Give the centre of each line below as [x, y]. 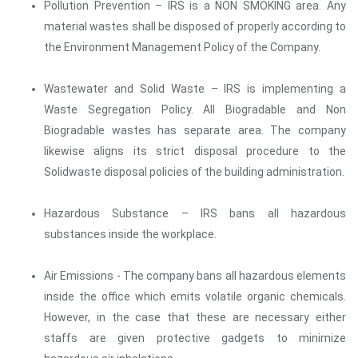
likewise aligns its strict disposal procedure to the [195, 151]
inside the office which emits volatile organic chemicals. [195, 296]
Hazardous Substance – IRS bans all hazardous [195, 213]
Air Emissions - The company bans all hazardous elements [195, 276]
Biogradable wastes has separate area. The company [195, 130]
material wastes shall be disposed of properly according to [195, 26]
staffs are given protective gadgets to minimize [195, 338]
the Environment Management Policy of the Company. [182, 47]
